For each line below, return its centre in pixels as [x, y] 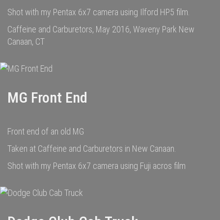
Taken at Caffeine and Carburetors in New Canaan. [92, 149]
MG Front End [47, 97]
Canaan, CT [26, 41]
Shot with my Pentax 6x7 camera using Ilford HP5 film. [99, 12]
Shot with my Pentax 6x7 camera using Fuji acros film [96, 166]
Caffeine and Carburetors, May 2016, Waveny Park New [101, 29]
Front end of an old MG [46, 131]
